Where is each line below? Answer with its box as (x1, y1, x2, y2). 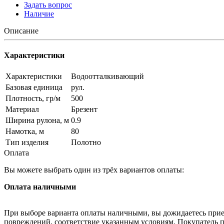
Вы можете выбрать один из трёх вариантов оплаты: (4, 165, 184, 174)
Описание (4, 26, 38, 35)
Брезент (71, 105, 97, 114)
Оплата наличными (4, 182, 76, 191)
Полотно (71, 138, 101, 147)
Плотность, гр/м (5, 94, 60, 103)
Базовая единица (5, 83, 62, 92)
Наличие (24, 9, 54, 18)
